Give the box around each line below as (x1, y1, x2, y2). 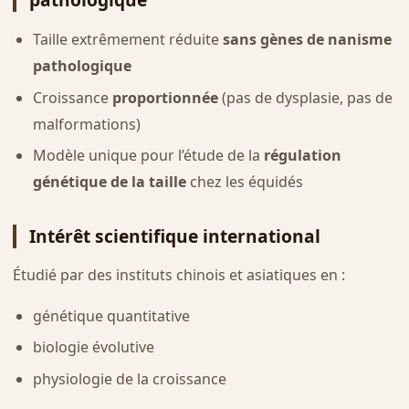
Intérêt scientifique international (28, 224, 320, 249)
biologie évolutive (32, 337, 154, 358)
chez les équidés (185, 172, 303, 193)
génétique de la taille (32, 172, 186, 193)
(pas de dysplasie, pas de (217, 87, 393, 108)
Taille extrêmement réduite (32, 29, 223, 50)
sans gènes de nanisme (222, 29, 392, 50)
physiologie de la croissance (32, 369, 226, 390)
